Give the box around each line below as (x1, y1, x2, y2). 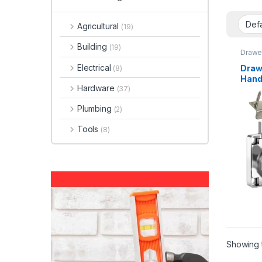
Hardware (77, 82, 117, 93)
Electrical (77, 62, 113, 73)
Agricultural (77, 21, 122, 32)
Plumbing (77, 103, 114, 113)
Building (77, 42, 109, 52)
